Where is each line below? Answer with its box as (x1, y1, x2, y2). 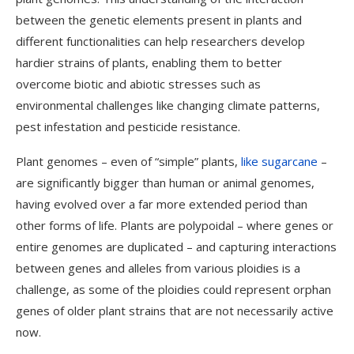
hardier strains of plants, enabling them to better (16, 55, 282, 70)
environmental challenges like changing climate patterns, (16, 97, 320, 113)
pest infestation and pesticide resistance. (16, 119, 240, 134)
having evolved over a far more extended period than (16, 196, 307, 212)
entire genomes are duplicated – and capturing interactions (16, 239, 337, 254)
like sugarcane (241, 153, 318, 169)
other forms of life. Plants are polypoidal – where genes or (16, 217, 333, 233)
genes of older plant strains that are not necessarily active (16, 303, 333, 318)
